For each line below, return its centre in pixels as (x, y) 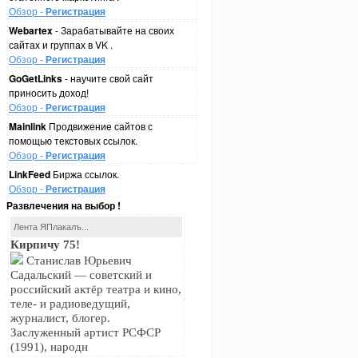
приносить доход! (49, 92)
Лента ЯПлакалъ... (51, 227)
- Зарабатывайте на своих (113, 30)
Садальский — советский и (81, 275)
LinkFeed (30, 174)
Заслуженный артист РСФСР (86, 332)
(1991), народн (49, 347)
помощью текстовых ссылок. (73, 140)
